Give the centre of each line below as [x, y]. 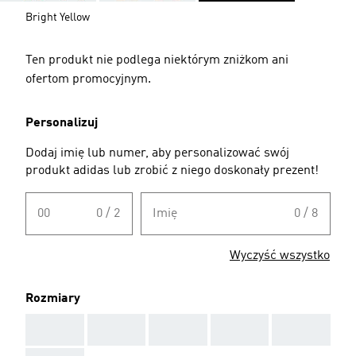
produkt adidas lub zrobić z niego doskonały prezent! [172, 170]
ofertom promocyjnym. [88, 79]
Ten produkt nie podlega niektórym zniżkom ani [157, 60]
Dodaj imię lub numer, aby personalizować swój [157, 153]
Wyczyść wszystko [280, 255]
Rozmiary [53, 298]
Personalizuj [62, 123]
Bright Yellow [58, 17]
